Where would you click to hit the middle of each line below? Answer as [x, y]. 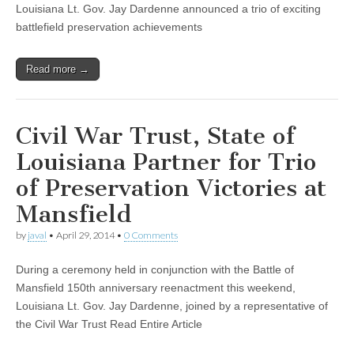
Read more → [58, 69]
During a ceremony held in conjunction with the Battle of [155, 270]
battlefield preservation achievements [109, 26]
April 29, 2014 [85, 235]
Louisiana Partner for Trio [166, 162]
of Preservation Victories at [171, 188]
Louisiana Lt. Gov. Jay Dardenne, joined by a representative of [172, 306]
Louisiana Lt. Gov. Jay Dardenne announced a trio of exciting [168, 8]
